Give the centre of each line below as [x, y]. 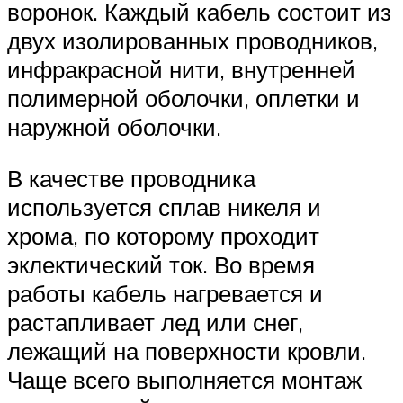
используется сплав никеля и [164, 207]
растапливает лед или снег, [155, 322]
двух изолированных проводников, [193, 40]
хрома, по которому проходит [163, 236]
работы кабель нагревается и [165, 294]
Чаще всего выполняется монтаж [184, 380]
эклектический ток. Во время [161, 265]
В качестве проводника [131, 179]
